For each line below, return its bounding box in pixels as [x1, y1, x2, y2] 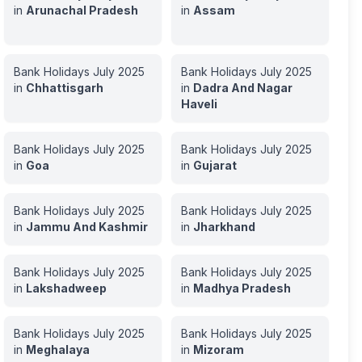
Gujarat [192, 158, 237, 172]
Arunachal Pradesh [25, 3, 138, 17]
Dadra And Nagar [192, 81, 293, 95]
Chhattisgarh [25, 81, 103, 95]
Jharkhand [192, 220, 255, 234]
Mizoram [192, 343, 244, 356]
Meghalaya [25, 343, 90, 356]
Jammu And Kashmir [25, 220, 148, 234]
